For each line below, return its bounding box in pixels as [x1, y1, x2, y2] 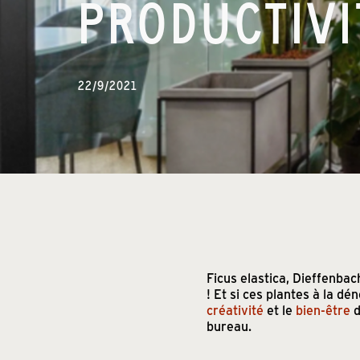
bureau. [207, 317, 252, 335]
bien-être [296, 301, 350, 319]
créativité [207, 301, 264, 319]
